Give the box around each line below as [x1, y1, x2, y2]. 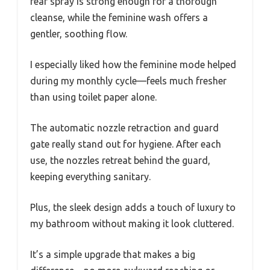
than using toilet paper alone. [30, 91, 157, 102]
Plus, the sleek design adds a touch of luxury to [30, 201, 236, 213]
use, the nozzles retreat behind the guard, [30, 154, 210, 166]
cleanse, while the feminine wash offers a [30, 11, 208, 23]
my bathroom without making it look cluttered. [30, 218, 234, 229]
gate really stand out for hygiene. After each [30, 138, 221, 149]
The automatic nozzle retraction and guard [30, 122, 219, 133]
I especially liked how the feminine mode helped [30, 58, 236, 70]
